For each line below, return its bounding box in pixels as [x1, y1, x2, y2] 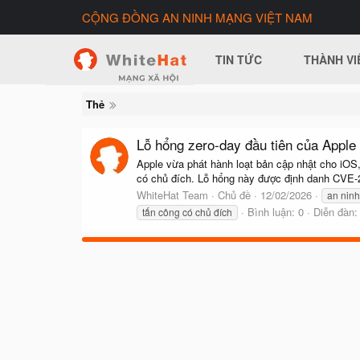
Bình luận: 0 [247, 203, 304, 219]
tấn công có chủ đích [142, 204, 232, 219]
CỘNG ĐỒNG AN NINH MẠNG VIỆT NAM [82, 9, 313, 26]
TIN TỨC [215, 51, 263, 67]
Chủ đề [218, 186, 251, 202]
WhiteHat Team [137, 186, 208, 202]
